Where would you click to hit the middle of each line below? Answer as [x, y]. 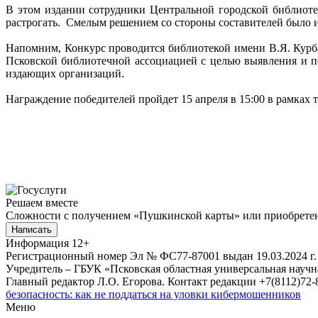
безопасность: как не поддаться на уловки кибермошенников [153, 294]
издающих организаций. [65, 73]
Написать [32, 229]
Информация [37, 243]
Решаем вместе [42, 202]
